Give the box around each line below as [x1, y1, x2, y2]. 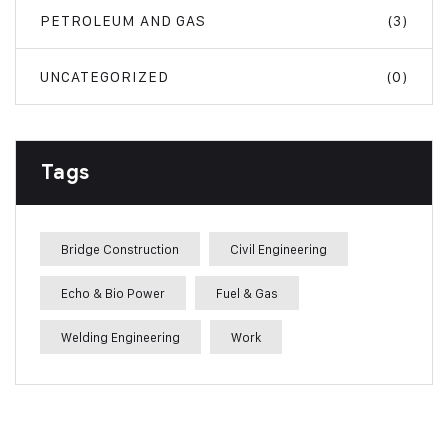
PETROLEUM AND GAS [40, 10, 206, 30]
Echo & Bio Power [61, 284, 165, 301]
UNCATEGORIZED [40, 66, 169, 86]
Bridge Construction [61, 240, 179, 257]
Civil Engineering [230, 240, 327, 257]
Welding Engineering [61, 328, 180, 345]
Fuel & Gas [216, 284, 278, 301]
